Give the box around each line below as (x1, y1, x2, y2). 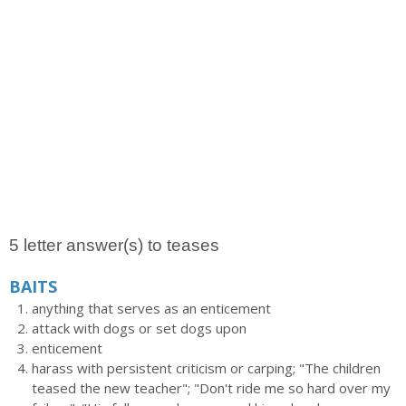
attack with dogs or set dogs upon (32, 319, 246, 337)
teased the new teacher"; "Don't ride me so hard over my (32, 379, 391, 397)
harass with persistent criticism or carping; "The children (32, 359, 381, 377)
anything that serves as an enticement (32, 299, 271, 317)
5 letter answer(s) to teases (9, 236, 219, 255)
